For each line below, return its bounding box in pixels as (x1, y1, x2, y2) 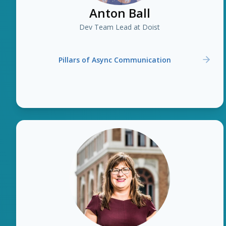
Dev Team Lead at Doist (79, 22, 160, 32)
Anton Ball (89, 5, 150, 21)
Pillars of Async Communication (58, 54, 171, 65)
